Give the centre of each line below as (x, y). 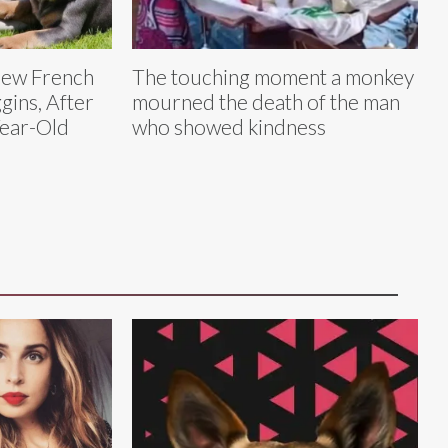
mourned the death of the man (266, 102)
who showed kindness (229, 127)
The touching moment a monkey (273, 77)
